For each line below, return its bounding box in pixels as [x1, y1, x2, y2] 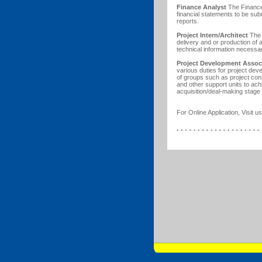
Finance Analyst [177, 4, 226, 11]
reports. [177, 18, 206, 25]
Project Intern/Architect [177, 32, 248, 39]
